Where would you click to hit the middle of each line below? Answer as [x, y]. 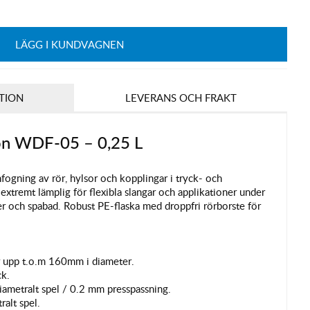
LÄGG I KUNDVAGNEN [69, 45]
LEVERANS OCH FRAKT [181, 97]
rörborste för [232, 205]
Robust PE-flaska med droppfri [133, 205]
